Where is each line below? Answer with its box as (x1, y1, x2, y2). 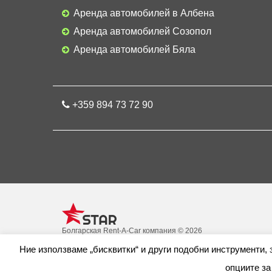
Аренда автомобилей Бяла (73, 44, 195, 55)
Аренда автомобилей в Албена (73, 8, 214, 18)
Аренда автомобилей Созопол (73, 26, 211, 36)
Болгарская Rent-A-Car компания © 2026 (62, 226, 202, 235)
